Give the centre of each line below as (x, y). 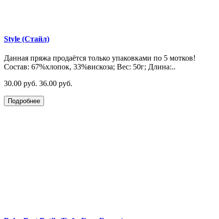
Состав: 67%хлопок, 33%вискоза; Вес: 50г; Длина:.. (90, 67)
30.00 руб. (21, 84)
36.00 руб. (56, 84)
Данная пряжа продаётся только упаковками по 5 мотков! (100, 58)
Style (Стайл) (27, 39)
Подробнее (24, 101)
